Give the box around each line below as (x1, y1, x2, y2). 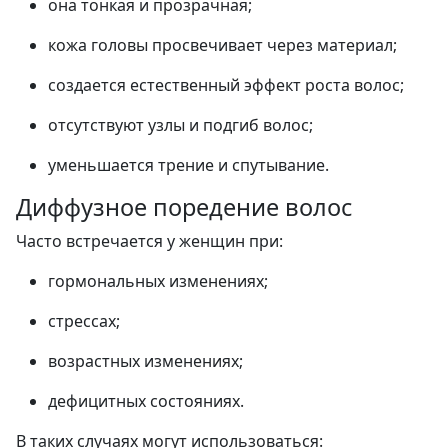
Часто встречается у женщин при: (16, 229, 283, 252)
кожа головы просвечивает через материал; (48, 33, 397, 56)
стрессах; (48, 309, 120, 332)
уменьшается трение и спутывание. (48, 153, 329, 176)
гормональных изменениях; (48, 269, 268, 292)
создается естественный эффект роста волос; (48, 73, 404, 96)
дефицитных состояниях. (48, 389, 244, 412)
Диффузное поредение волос (16, 190, 352, 223)
